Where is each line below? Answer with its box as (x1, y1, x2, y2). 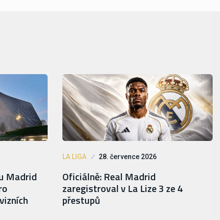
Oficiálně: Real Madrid (62, 168, 156, 184)
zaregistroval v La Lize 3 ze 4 (62, 180, 183, 196)
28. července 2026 (99, 152, 157, 161)
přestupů (62, 192, 100, 208)
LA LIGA (62, 152, 86, 161)
